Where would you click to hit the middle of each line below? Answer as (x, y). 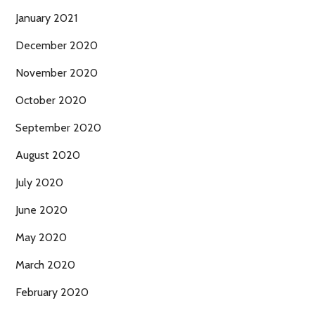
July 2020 (39, 183)
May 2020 (41, 238)
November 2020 (57, 73)
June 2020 (41, 210)
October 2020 (51, 101)
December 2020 (57, 46)
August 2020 (48, 155)
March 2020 (45, 265)
